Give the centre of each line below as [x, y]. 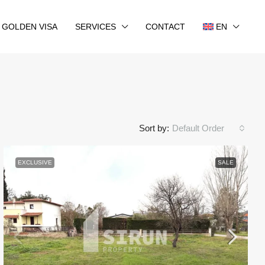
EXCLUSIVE [35, 162]
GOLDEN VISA [29, 27]
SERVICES [95, 27]
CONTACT [165, 27]
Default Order [198, 128]
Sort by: [154, 128]
